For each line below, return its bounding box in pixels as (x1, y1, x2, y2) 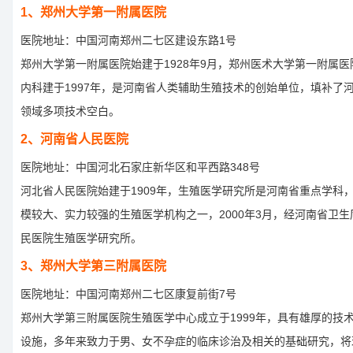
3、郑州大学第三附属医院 (20, 259, 166, 273)
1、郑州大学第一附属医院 (20, 6, 166, 20)
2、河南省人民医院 (20, 132, 128, 147)
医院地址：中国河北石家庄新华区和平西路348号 (20, 161, 260, 174)
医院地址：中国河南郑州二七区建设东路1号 (20, 34, 236, 47)
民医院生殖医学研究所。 (20, 232, 142, 245)
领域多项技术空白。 (20, 105, 120, 118)
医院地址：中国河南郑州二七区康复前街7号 (20, 288, 236, 301)
